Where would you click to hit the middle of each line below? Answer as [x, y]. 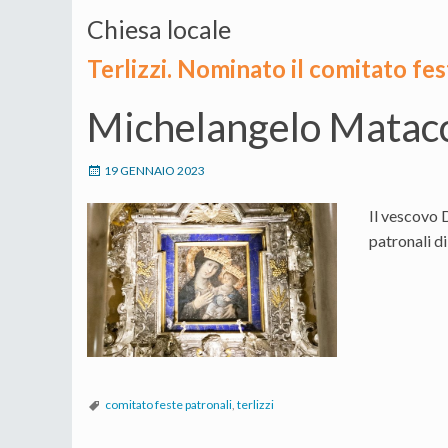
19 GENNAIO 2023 [154, 170]
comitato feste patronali [168, 404]
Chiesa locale [159, 28]
